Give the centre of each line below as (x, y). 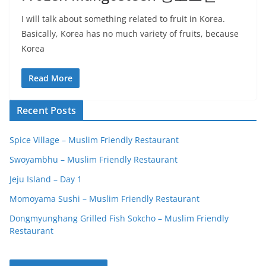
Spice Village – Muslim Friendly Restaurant (94, 140)
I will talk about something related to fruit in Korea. (123, 19)
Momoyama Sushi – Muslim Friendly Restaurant (104, 199)
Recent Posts (46, 110)
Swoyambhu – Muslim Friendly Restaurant (94, 159)
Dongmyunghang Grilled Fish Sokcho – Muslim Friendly (119, 218)
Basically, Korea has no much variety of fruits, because (130, 34)
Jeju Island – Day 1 (46, 179)
